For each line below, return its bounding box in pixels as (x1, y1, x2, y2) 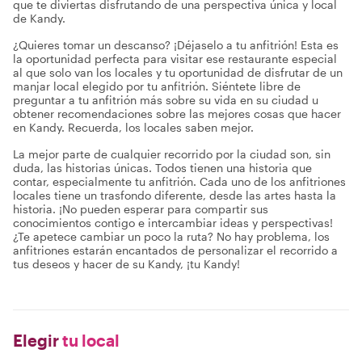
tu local (59, 330, 120, 350)
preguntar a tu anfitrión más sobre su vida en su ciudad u (13, 93, 318, 107)
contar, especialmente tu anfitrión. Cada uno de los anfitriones (13, 175, 346, 188)
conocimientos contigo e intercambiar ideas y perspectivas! (13, 216, 333, 229)
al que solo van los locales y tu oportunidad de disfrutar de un (13, 65, 343, 79)
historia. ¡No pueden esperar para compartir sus (13, 202, 268, 216)
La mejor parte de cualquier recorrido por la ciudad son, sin (13, 147, 330, 161)
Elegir (13, 330, 59, 350)
